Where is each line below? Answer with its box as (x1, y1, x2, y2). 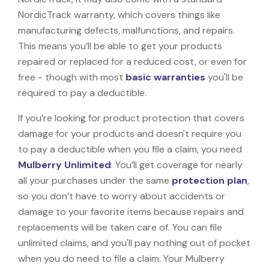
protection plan (172, 174, 247, 187)
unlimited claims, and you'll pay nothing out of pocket (18, 236, 250, 249)
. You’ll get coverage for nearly (111, 158, 243, 171)
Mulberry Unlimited (18, 158, 111, 171)
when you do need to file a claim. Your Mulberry (18, 252, 225, 265)
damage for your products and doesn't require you (18, 127, 241, 140)
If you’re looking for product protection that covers (18, 111, 244, 124)
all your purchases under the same (18, 174, 172, 187)
